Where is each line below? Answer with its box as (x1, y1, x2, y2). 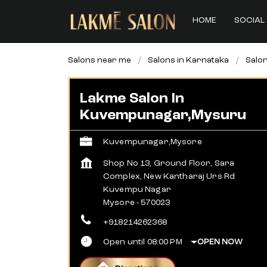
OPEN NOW (197, 238, 243, 246)
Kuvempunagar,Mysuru (80, 108, 246, 123)
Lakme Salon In (80, 92, 184, 106)
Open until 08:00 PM (103, 238, 182, 246)
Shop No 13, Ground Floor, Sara (103, 159, 235, 167)
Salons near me (68, 56, 131, 64)
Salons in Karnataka (148, 56, 229, 64)
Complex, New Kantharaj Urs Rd (103, 172, 235, 181)
